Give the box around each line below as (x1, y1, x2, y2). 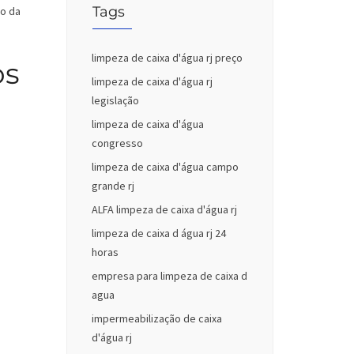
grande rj (91, 179, 134, 194)
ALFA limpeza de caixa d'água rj (91, 202, 237, 217)
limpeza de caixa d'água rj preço (91, 51, 243, 66)
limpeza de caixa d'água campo (91, 160, 239, 175)
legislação (91, 93, 139, 108)
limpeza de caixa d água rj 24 (91, 226, 226, 241)
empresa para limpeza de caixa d (91, 269, 247, 284)
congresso (91, 136, 143, 151)
